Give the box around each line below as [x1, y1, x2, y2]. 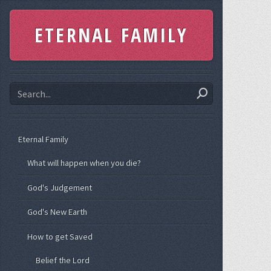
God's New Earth [27, 206, 87, 218]
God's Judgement [27, 181, 92, 193]
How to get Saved [27, 230, 93, 242]
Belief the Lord [36, 255, 90, 266]
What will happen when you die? [27, 157, 141, 169]
